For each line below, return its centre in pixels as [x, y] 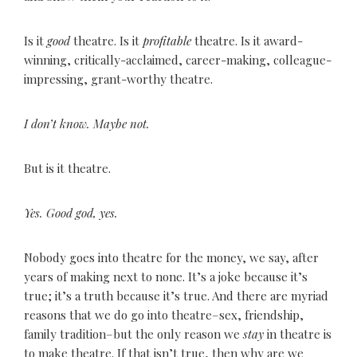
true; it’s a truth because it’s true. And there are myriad [176, 296]
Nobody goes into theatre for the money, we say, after [171, 257]
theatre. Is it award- [249, 41]
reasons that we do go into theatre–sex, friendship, [164, 315]
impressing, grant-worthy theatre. [118, 79]
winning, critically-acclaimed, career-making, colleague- [178, 60]
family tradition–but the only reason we [133, 334]
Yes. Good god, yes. [71, 213]
